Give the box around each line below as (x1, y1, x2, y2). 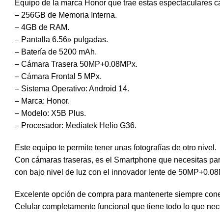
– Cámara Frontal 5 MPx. (15, 72, 102, 81)
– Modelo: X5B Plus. (15, 109, 86, 117)
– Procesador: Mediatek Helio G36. (15, 121, 137, 130)
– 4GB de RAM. (15, 23, 69, 31)
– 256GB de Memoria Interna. (15, 11, 117, 19)
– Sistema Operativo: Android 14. (15, 84, 129, 93)
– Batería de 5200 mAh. (15, 48, 97, 56)
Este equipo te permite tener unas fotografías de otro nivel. (15, 143, 217, 152)
